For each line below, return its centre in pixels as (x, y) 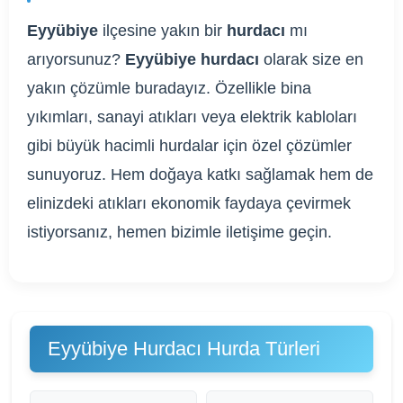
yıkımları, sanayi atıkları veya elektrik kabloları (192, 117)
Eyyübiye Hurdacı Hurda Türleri (184, 349)
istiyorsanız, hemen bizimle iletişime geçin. (179, 232)
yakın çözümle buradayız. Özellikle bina (169, 88)
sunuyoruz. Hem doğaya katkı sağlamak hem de (200, 175)
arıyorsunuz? (76, 59)
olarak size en (311, 59)
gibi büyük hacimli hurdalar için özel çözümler (189, 146)
